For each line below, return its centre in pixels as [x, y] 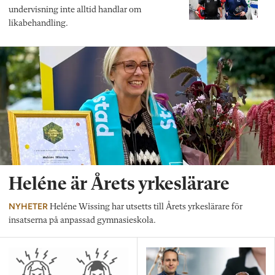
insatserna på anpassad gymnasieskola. [82, 220]
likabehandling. [38, 24]
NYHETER [28, 206]
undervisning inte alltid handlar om [75, 10]
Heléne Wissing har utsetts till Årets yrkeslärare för [145, 207]
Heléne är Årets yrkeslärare [119, 184]
